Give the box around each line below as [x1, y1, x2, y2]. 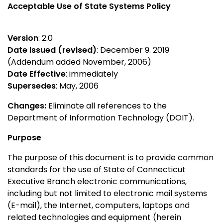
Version [7, 32, 38, 44]
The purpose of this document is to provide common [7, 152, 214, 164]
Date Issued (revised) [7, 44, 97, 56]
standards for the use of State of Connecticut [7, 164, 186, 176]
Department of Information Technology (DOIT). [7, 112, 194, 124]
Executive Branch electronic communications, [7, 176, 187, 188]
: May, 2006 [56, 80, 99, 92]
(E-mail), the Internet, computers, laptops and [7, 200, 190, 212]
